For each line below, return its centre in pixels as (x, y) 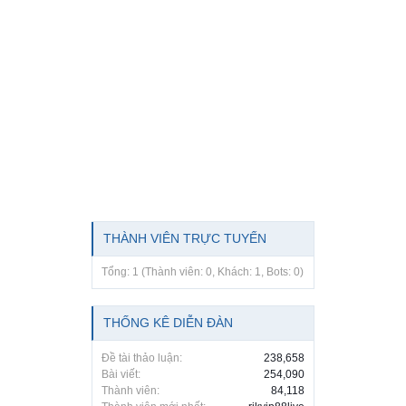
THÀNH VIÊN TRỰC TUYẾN (185, 238)
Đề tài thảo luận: (142, 358)
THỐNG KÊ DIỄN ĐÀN (168, 322)
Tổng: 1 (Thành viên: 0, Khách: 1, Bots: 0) (203, 271)
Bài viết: (121, 374)
